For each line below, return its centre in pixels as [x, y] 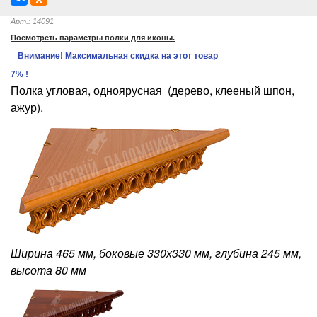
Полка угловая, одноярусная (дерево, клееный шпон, [152, 90]
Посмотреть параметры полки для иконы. [93, 37]
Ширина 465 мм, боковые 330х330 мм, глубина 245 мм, [156, 253]
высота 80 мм [53, 270]
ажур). [27, 107]
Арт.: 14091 [39, 21]
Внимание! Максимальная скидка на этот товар [118, 56]
